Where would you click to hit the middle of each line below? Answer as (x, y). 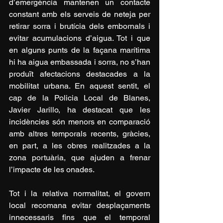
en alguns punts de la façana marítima (80, 50)
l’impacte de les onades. (52, 169)
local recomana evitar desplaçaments (80, 205)
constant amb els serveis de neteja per (80, 14)
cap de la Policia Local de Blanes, (80, 98)
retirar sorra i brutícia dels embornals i (80, 26)
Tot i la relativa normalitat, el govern (80, 193)
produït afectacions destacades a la (80, 74)
